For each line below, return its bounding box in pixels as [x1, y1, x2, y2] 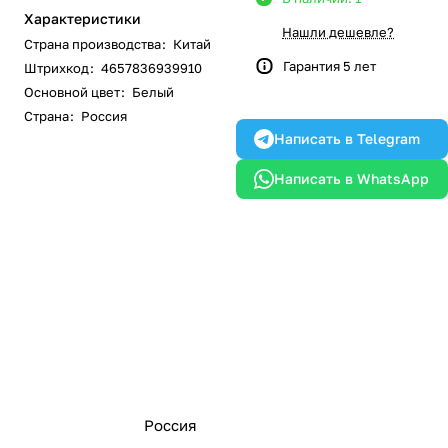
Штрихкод [24, 60, 89, 76]
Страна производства [24, 36, 161, 52]
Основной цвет [24, 84, 120, 100]
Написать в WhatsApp [274, 170, 429, 187]
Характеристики [24, 10, 141, 27]
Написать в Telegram [274, 130, 420, 147]
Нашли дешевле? [282, 24, 394, 40]
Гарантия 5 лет [283, 58, 376, 74]
